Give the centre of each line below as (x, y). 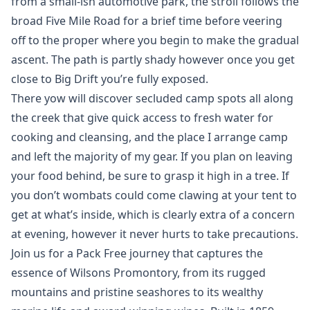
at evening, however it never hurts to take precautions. (155, 234)
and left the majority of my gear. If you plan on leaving (152, 156)
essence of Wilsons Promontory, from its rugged (138, 273)
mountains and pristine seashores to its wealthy (137, 292)
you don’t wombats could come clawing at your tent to (154, 195)
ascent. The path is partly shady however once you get (153, 60)
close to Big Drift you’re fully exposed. (110, 79)
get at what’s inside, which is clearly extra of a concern (153, 215)
